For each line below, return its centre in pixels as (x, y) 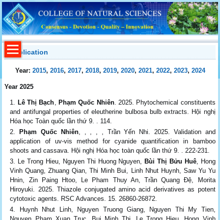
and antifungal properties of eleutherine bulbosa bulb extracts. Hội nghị (113, 111)
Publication (29, 52)
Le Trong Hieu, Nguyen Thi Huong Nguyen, (81, 161)
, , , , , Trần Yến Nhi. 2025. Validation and (147, 132)
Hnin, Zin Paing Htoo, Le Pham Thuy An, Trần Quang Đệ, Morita (113, 180)
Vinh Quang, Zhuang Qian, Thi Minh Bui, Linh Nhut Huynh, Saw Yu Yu (113, 170)
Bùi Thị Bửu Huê (170, 161)
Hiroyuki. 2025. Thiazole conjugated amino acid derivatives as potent (113, 189)
